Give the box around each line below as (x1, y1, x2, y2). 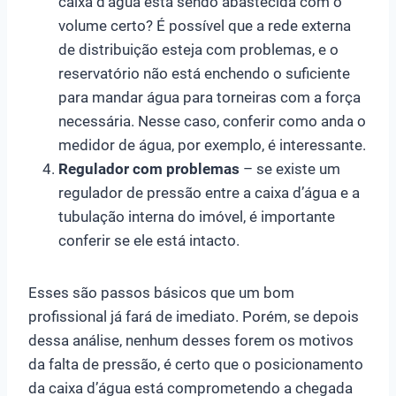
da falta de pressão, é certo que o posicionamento (28, 354, 363, 373)
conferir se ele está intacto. (58, 231, 240, 249)
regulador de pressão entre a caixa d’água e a (58, 183, 360, 202)
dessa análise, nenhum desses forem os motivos (28, 331, 354, 349)
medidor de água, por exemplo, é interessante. (58, 135, 366, 154)
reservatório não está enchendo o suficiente (58, 64, 350, 82)
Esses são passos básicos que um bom (28, 283, 294, 301)
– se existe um (240, 159, 340, 178)
